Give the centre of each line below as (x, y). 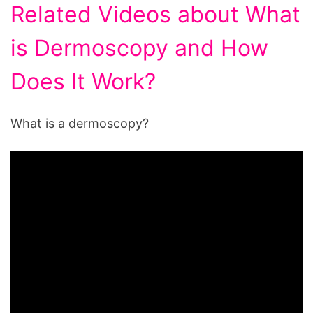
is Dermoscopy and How (139, 48)
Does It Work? (83, 82)
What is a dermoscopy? (80, 124)
